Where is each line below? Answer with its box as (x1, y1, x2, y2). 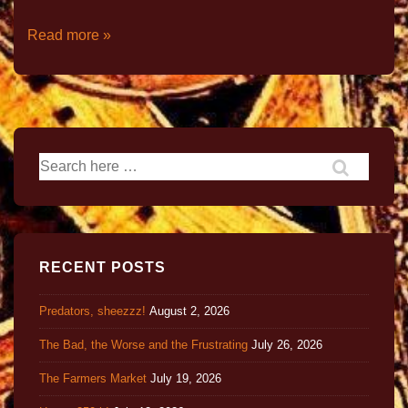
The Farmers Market (39, 371, 147, 385)
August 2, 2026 (149, 303, 229, 318)
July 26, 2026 (251, 337, 322, 352)
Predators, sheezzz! (39, 303, 146, 318)
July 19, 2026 (150, 371, 221, 385)
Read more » (27, 27, 111, 44)
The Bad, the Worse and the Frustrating (39, 337, 248, 352)
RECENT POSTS (39, 260, 166, 276)
